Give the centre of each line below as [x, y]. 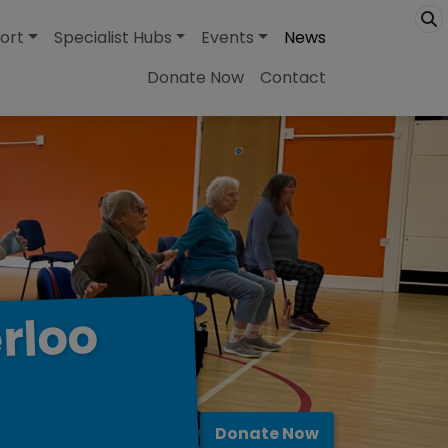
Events [228, 37]
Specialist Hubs [112, 37]
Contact [293, 77]
